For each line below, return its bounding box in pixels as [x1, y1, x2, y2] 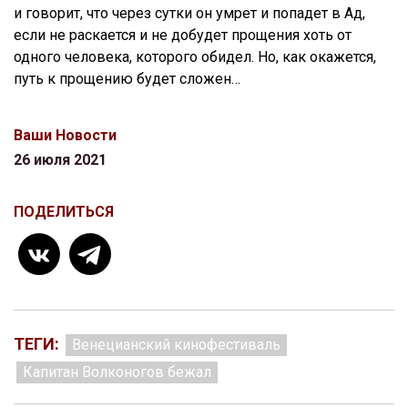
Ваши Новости [14, 127, 117, 145]
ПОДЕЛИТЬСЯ [14, 203, 114, 221]
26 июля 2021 [14, 151, 107, 169]
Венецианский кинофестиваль [72, 336, 280, 354]
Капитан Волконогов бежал [23, 363, 211, 382]
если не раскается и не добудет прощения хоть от [14, 26, 352, 45]
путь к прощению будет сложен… [14, 70, 240, 88]
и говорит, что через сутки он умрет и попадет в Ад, [14, 5, 365, 23]
